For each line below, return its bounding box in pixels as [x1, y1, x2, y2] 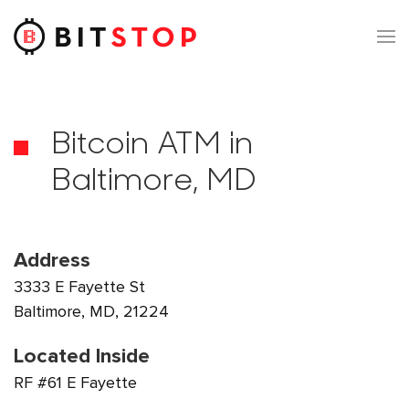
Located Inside [14, 343, 150, 369]
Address [14, 247, 90, 273]
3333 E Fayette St [14, 277, 145, 297]
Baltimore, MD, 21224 [14, 301, 169, 321]
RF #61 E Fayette [14, 372, 137, 393]
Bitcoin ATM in [50, 131, 253, 161]
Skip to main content [41, 43, 171, 61]
